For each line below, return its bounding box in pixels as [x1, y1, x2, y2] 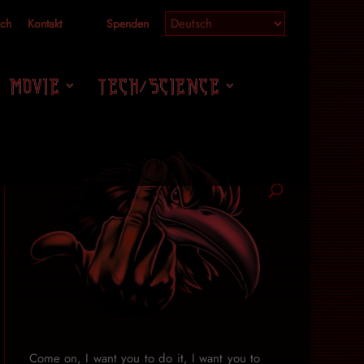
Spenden [106, 15, 149, 32]
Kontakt [27, 15, 62, 32]
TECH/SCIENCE [97, 73, 220, 97]
